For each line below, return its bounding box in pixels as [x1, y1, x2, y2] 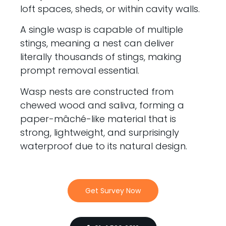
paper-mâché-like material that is [20, 112, 177, 125]
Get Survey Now [85, 185, 141, 196]
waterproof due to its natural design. [20, 139, 188, 152]
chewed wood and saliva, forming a [20, 98, 185, 111]
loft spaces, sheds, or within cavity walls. [20, 2, 200, 15]
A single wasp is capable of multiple [20, 23, 184, 36]
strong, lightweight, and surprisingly [20, 126, 180, 139]
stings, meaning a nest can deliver [20, 37, 175, 50]
